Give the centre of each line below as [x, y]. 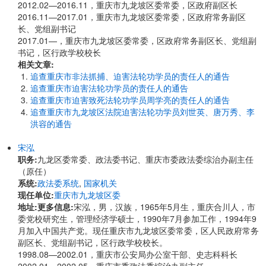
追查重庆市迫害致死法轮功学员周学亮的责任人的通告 [130, 100]
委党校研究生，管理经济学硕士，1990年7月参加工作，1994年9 [137, 218]
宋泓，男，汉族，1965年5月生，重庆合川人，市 [164, 207]
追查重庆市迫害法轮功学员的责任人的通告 [109, 88]
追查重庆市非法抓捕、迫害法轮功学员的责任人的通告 [130, 76]
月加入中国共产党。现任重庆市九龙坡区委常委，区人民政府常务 [138, 230]
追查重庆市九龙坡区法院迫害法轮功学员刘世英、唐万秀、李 [142, 112]
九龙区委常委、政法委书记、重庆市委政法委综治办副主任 [145, 159]
